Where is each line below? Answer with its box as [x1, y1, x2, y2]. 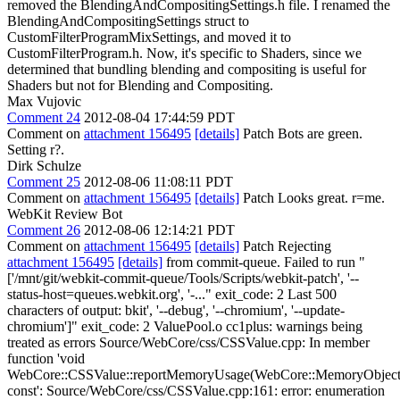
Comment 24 [7, 109, 80, 125]
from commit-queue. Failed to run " [162, 254, 365, 270]
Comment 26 [7, 221, 80, 237]
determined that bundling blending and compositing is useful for [7, 61, 366, 77]
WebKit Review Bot [7, 205, 122, 221]
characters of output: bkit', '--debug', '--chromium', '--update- [7, 302, 345, 318]
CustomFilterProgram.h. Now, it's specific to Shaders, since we [7, 45, 362, 61]
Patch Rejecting [239, 237, 331, 254]
